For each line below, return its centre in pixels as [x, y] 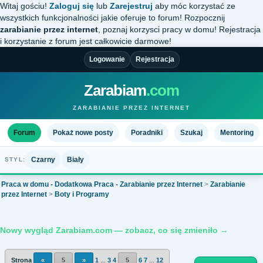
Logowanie [107, 59]
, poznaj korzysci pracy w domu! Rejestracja [179, 29]
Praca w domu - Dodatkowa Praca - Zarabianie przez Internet [102, 184]
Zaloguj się [72, 6]
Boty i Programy [82, 194]
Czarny [43, 159]
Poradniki [147, 132]
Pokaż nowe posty [83, 132]
